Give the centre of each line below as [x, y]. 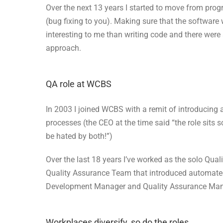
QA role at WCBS [79, 84]
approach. [63, 48]
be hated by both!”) [79, 136]
